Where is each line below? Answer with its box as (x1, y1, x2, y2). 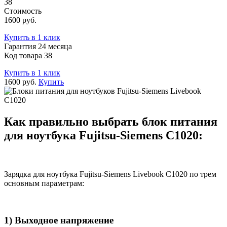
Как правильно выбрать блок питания (4, 115, 217, 129)
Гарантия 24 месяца (4, 42, 72, 51)
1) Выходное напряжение (4, 214, 113, 225)
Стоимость (4, 7, 42, 16)
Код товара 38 (4, 51, 52, 60)
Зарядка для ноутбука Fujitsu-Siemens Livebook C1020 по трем (4, 170, 216, 179)
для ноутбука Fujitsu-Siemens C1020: (4, 129, 203, 142)
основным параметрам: (4, 179, 84, 188)
